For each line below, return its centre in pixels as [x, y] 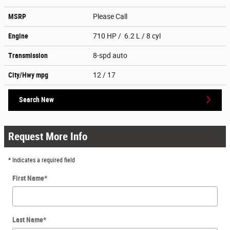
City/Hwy [22, 75]
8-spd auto [111, 55]
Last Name [28, 219]
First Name [28, 178]
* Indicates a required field [42, 160]
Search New [36, 99]
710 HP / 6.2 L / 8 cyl [128, 36]
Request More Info [48, 136]
